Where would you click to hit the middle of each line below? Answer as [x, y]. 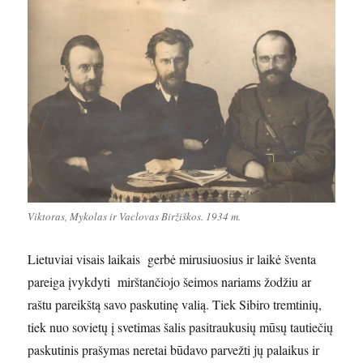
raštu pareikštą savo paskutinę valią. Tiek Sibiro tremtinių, [175, 305]
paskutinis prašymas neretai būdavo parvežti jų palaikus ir [174, 350]
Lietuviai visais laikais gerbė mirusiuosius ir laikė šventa [172, 259]
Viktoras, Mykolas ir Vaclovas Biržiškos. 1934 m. [135, 217]
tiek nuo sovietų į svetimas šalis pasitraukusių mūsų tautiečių [181, 327]
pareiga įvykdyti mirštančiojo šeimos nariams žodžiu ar [170, 282]
